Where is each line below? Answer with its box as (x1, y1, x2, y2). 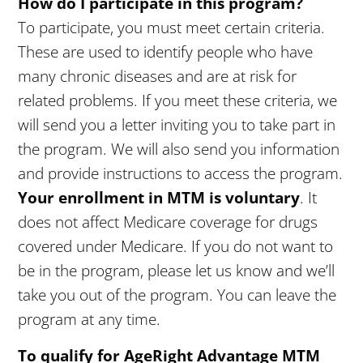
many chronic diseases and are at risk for (18, 66, 297, 87)
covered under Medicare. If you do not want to (18, 236, 334, 257)
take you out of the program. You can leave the (18, 284, 337, 305)
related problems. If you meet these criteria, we (18, 90, 338, 111)
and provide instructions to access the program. (18, 163, 344, 184)
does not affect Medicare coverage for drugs (18, 211, 318, 233)
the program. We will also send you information (18, 139, 340, 160)
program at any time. (18, 309, 161, 330)
